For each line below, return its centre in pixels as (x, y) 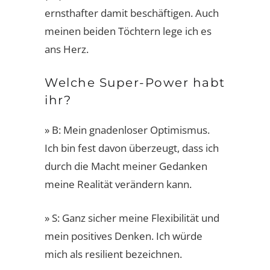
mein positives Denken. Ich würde (124, 236)
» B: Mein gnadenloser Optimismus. (127, 130)
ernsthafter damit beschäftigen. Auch (132, 13)
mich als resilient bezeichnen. (113, 254)
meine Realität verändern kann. (118, 184)
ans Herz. (67, 49)
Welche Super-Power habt (135, 82)
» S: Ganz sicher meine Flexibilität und (132, 218)
